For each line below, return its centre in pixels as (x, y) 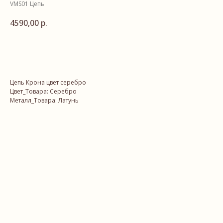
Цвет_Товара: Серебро (43, 92)
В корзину (98, 51)
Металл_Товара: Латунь (44, 101)
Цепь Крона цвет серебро (48, 83)
